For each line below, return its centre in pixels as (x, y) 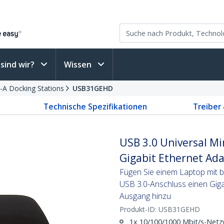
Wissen (79, 64)
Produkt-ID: (139, 209)
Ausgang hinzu (145, 196)
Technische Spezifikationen (95, 106)
